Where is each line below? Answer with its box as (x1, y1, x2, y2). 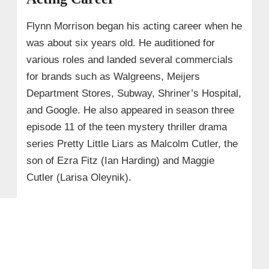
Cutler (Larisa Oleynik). (26, 171, 131, 183)
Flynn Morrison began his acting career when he (26, 20, 242, 32)
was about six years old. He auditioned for (26, 37, 215, 49)
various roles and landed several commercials (26, 53, 233, 65)
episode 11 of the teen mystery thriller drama (26, 121, 227, 133)
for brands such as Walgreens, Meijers (26, 70, 200, 82)
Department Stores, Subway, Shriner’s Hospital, (26, 87, 241, 99)
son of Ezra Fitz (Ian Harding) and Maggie (26, 154, 214, 166)
